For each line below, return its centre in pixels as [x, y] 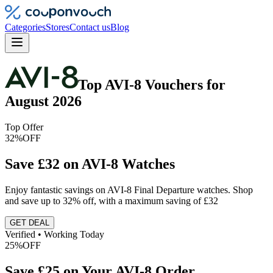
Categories [25, 27]
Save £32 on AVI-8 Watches [90, 164]
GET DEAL [30, 222]
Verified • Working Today [55, 234]
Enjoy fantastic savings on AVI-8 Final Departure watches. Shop [129, 190]
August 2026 [43, 101]
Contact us [90, 27]
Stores [58, 27]
